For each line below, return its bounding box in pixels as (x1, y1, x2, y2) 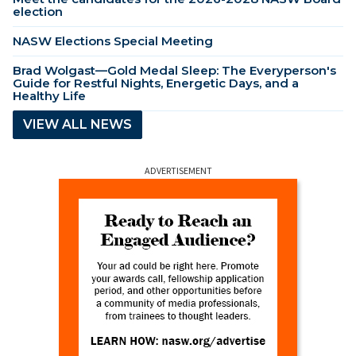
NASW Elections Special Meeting (13, 33, 213, 49)
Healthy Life (13, 88, 86, 104)
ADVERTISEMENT (144, 164, 212, 177)
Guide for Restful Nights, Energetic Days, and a (13, 75, 299, 91)
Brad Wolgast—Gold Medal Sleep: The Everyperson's (13, 63, 336, 79)
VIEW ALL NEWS (23, 117, 132, 133)
